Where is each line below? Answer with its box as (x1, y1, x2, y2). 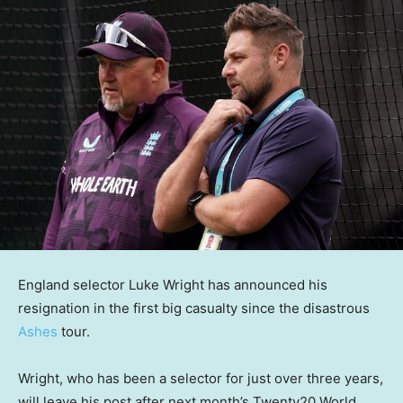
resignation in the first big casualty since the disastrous (18, 300, 370, 318)
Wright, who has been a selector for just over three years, (18, 370, 383, 388)
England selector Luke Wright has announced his (18, 276, 327, 294)
